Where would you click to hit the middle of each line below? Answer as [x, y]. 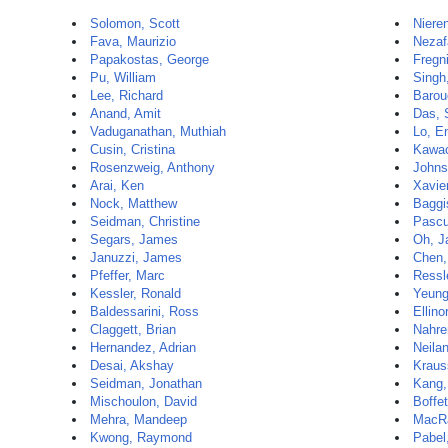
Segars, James [134, 239]
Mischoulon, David [143, 401]
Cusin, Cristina [132, 149]
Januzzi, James [136, 257]
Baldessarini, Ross [144, 311]
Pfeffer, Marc [127, 275]
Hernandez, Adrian [143, 347]
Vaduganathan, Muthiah [158, 131]
